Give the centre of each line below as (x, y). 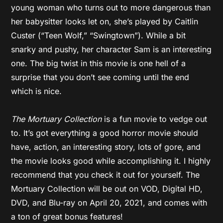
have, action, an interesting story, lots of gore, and (106, 147)
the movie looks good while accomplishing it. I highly (111, 161)
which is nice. (37, 91)
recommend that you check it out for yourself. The (106, 175)
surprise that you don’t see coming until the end (100, 77)
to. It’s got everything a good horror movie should (105, 133)
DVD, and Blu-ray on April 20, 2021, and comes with (109, 203)
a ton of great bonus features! (67, 217)
